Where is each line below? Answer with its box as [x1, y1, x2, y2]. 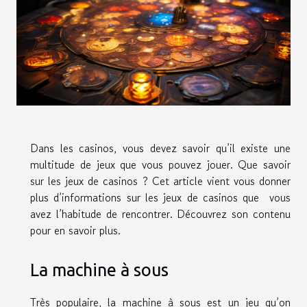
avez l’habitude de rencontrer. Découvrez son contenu [30, 205, 291, 222]
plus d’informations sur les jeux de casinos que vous [30, 188, 291, 206]
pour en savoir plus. [30, 221, 121, 238]
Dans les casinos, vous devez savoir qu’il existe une [30, 139, 291, 156]
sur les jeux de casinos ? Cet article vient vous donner [30, 172, 291, 189]
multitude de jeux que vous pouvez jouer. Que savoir [30, 156, 291, 173]
